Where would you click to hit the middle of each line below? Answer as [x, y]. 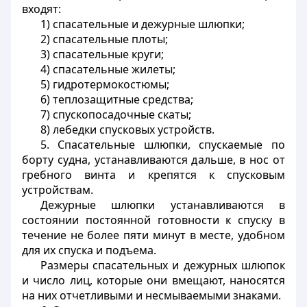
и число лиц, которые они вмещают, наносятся [153, 280]
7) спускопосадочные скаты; [115, 114]
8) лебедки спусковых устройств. [127, 130]
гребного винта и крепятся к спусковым [153, 175]
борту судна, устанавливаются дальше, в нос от [153, 160]
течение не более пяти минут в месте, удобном [153, 235]
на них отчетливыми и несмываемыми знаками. [151, 295]
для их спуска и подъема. [89, 250]
